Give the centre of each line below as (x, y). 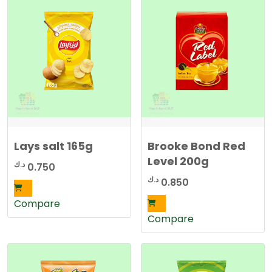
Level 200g (178, 161)
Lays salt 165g (53, 146)
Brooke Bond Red (197, 146)
